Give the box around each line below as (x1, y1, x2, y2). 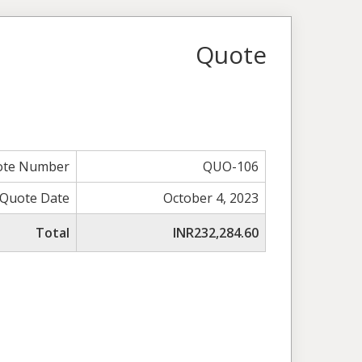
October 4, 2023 (163, 189, 259, 207)
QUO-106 (203, 158, 259, 175)
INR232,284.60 (173, 224, 259, 242)
